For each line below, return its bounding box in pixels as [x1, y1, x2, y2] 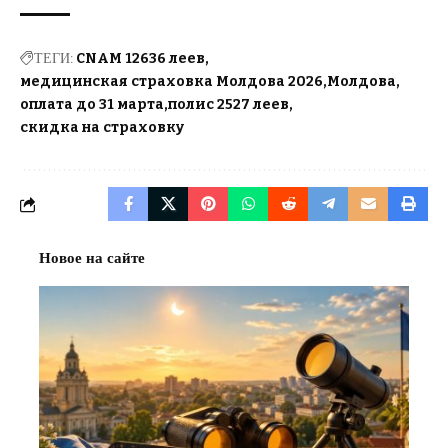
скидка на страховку [20, 119, 184, 137]
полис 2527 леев [168, 96, 289, 114]
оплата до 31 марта [20, 96, 164, 114]
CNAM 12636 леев [76, 50, 205, 68]
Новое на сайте [39, 249, 145, 268]
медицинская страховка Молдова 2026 [20, 73, 323, 91]
